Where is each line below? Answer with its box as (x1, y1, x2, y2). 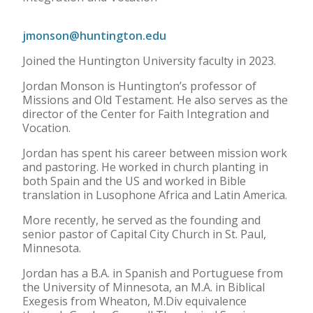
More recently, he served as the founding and (22, 212, 261, 228)
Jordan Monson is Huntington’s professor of (22, 78, 256, 94)
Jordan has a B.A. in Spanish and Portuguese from (22, 265, 283, 281)
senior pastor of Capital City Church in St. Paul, (22, 226, 266, 242)
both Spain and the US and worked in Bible (22, 173, 246, 189)
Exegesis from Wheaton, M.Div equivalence (22, 293, 247, 309)
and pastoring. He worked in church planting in (22, 159, 268, 175)
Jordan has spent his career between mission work (22, 145, 287, 161)
